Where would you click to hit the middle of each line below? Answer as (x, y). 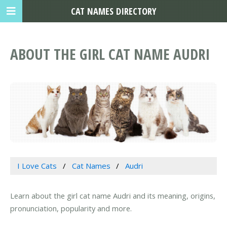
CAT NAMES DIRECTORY (113, 11)
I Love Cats (37, 166)
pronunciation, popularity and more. (71, 209)
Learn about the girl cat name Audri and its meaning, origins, (113, 196)
